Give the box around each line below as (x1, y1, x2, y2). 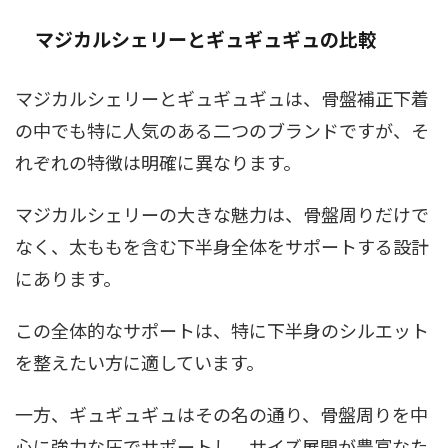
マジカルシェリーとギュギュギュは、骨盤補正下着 (15, 84, 429, 111)
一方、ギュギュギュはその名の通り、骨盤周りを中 (15, 400, 428, 427)
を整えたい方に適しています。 (15, 348, 264, 375)
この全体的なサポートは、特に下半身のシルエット (15, 316, 429, 343)
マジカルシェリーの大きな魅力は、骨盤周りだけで (15, 200, 429, 227)
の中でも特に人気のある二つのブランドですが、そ (15, 116, 429, 143)
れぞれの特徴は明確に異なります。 (15, 148, 301, 175)
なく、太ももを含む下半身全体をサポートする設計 (15, 232, 429, 259)
